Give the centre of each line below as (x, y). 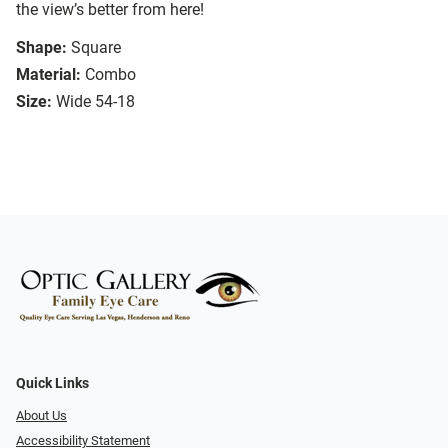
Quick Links (52, 384)
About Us (41, 416)
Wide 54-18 (95, 102)
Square (96, 48)
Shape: (41, 48)
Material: (48, 75)
